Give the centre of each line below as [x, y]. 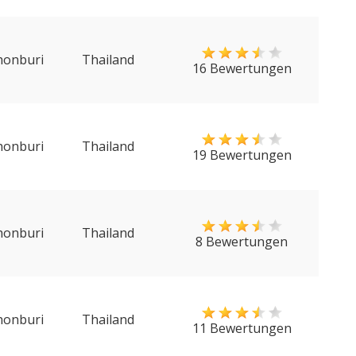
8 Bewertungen [242, 242]
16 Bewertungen [242, 68]
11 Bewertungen [242, 328]
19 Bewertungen [242, 155]
